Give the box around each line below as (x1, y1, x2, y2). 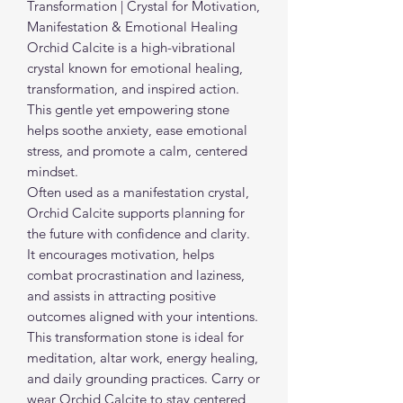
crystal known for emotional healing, (27, 58, 243, 76)
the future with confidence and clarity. (27, 224, 250, 242)
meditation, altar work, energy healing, (27, 348, 258, 366)
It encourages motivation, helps (27, 245, 214, 263)
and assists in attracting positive (27, 286, 216, 304)
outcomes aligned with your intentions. (27, 307, 258, 325)
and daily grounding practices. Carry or (27, 369, 260, 387)
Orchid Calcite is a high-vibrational (27, 38, 236, 56)
